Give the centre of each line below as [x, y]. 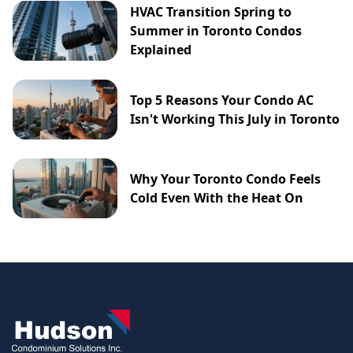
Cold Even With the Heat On [217, 198]
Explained [161, 49]
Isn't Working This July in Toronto [235, 119]
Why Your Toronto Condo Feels [226, 179]
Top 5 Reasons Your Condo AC [222, 100]
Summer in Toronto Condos [216, 30]
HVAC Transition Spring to [211, 11]
